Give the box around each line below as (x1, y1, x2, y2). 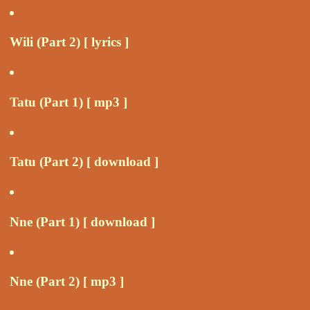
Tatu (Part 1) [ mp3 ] (10, 94, 127, 109)
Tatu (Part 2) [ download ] (10, 154, 158, 170)
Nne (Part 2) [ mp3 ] (10, 274, 124, 289)
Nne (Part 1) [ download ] (10, 214, 155, 229)
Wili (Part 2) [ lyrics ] (10, 35, 129, 50)
